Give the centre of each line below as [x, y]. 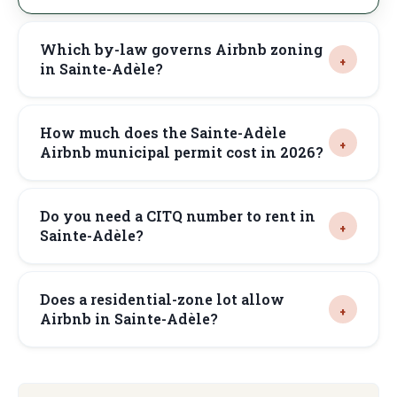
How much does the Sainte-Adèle [163, 133]
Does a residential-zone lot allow [162, 300]
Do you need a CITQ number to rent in [178, 216]
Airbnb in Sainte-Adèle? [129, 319]
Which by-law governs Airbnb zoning [181, 50]
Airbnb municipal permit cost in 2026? [182, 152]
